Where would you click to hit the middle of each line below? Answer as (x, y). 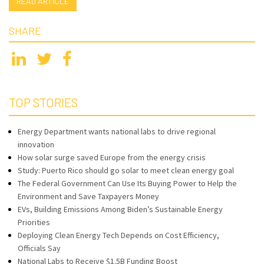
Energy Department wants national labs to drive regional (117, 131)
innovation (36, 144)
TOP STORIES (43, 102)
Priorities (34, 222)
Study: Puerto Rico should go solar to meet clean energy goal (126, 170)
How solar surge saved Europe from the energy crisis (112, 157)
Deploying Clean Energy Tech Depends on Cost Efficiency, (118, 235)
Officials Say (39, 248)
